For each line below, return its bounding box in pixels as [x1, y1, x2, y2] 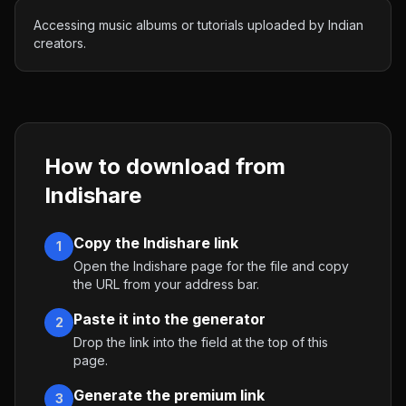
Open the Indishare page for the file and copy [73, 258, 349, 274]
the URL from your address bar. [73, 276, 259, 292]
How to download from [44, 153, 285, 179]
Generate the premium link [73, 386, 265, 404]
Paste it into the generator [73, 310, 266, 328]
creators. [34, 35, 86, 51]
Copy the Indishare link [73, 234, 238, 252]
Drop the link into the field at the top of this [73, 334, 328, 350]
